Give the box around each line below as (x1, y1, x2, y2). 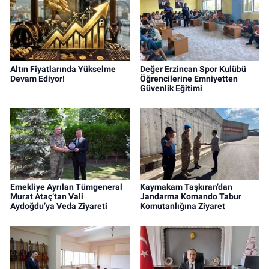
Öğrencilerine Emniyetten (139, 73, 238, 83)
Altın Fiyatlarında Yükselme (10, 64, 116, 74)
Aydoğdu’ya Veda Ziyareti (10, 201, 107, 211)
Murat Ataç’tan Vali (10, 192, 83, 202)
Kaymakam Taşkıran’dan (139, 182, 232, 192)
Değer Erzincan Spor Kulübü (139, 64, 246, 74)
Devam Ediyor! (10, 73, 65, 83)
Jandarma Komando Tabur (139, 192, 241, 202)
